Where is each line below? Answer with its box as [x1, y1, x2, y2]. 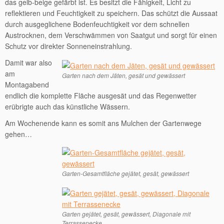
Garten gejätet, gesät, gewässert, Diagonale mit [62, 209, 190, 218]
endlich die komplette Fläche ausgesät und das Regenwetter [5, 90, 196, 100]
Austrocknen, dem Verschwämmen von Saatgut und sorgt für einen [5, 30, 217, 40]
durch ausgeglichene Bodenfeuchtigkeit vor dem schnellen [5, 19, 189, 29]
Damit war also [5, 57, 52, 67]
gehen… [5, 129, 32, 139]
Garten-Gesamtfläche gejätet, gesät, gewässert [62, 169, 189, 177]
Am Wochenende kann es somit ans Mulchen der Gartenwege [5, 118, 201, 128]
